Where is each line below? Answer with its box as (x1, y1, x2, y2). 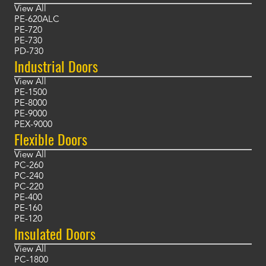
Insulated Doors (14, 223, 96, 245)
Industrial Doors (14, 55, 98, 77)
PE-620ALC (14, 15, 59, 25)
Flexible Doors (14, 128, 87, 150)
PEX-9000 (14, 121, 52, 130)
